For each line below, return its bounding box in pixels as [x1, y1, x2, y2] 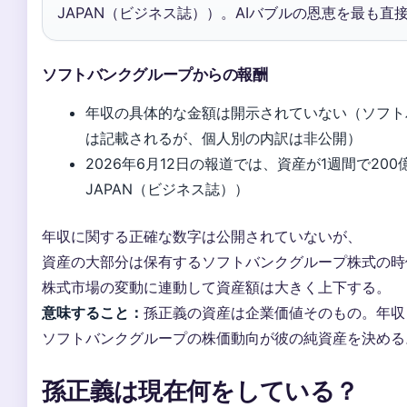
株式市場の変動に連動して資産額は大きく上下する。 [42, 278, 391, 297]
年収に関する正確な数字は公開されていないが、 [42, 227, 362, 246]
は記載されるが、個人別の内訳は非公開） [85, 129, 362, 148]
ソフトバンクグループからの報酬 [42, 65, 268, 84]
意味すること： [42, 303, 144, 323]
